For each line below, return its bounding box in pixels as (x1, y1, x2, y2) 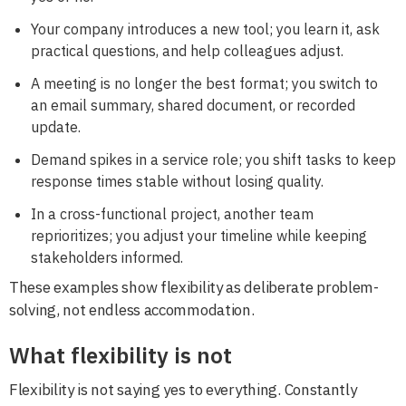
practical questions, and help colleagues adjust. (31, 41, 343, 60)
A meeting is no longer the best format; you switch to (31, 73, 378, 92)
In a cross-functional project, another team (31, 204, 314, 223)
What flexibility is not (9, 340, 232, 370)
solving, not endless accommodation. (9, 299, 255, 320)
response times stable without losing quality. (31, 171, 324, 190)
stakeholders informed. (31, 247, 183, 266)
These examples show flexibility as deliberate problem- (9, 276, 379, 297)
